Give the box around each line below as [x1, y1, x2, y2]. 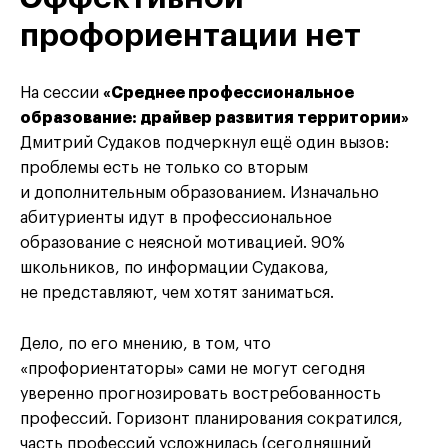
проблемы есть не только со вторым [20, 160, 308, 177]
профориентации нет [20, 20, 361, 53]
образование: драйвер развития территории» [20, 110, 409, 127]
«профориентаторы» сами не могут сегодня [20, 361, 365, 378]
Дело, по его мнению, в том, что [20, 336, 271, 353]
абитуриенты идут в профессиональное [20, 210, 332, 227]
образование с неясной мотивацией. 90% [20, 235, 345, 252]
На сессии [20, 85, 103, 102]
